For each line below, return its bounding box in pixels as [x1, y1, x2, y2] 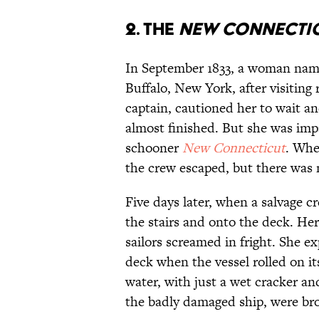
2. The [125, 19, 179, 40]
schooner [125, 138, 182, 158]
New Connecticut [182, 138, 286, 158]
